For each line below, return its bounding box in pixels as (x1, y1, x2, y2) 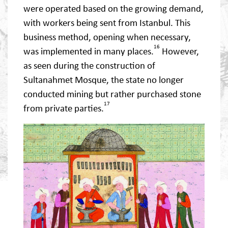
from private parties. (23, 102, 104, 115)
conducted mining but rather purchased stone (23, 88, 201, 100)
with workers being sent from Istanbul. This (23, 17, 190, 29)
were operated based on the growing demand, (23, 3, 204, 15)
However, (160, 45, 199, 58)
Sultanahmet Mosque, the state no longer (23, 74, 184, 86)
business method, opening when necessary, (23, 31, 191, 43)
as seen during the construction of (23, 60, 155, 72)
